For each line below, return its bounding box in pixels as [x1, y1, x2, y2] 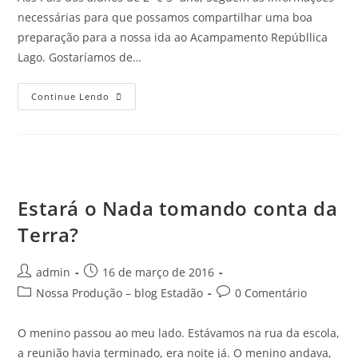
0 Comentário [235, 284, 308, 300]
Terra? [18, 221, 80, 248]
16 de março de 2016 [102, 264, 215, 280]
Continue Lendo [31, 89, 110, 102]
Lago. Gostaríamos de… [18, 49, 142, 65]
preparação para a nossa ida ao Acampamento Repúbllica [18, 29, 328, 45]
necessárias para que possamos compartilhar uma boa [18, 9, 313, 25]
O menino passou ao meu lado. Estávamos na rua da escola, [18, 324, 340, 340]
